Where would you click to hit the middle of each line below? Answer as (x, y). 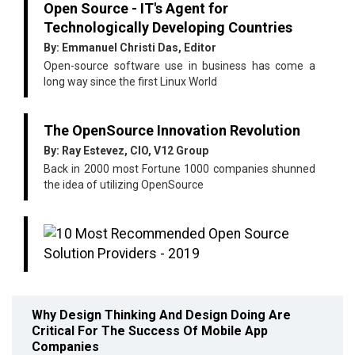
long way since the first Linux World (130, 82)
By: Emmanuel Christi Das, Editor (130, 48)
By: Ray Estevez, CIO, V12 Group (126, 151)
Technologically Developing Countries (168, 28)
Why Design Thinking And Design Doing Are (161, 315)
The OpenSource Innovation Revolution (172, 131)
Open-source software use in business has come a (179, 66)
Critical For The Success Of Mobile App (150, 331)
